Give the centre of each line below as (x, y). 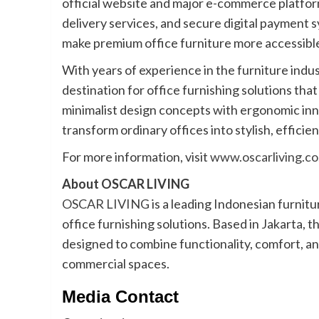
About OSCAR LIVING (126, 184)
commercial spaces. (116, 264)
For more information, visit (135, 157)
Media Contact (120, 297)
